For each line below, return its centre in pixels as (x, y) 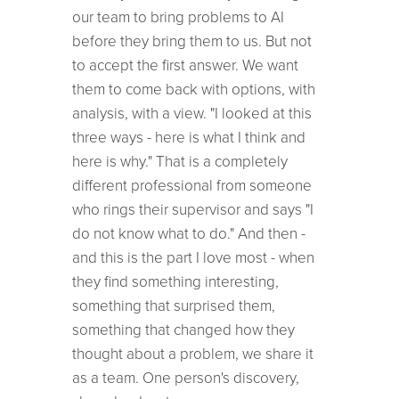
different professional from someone (191, 185)
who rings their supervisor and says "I (192, 209)
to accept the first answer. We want (185, 65)
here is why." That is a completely (179, 161)
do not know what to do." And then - (188, 233)
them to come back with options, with (193, 89)
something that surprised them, (173, 305)
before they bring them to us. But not (191, 41)
